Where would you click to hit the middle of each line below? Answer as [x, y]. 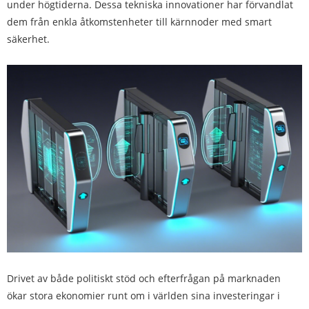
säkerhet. [28, 39]
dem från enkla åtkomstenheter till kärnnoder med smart [139, 22]
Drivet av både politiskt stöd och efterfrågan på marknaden [144, 278]
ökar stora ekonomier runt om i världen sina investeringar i [143, 295]
